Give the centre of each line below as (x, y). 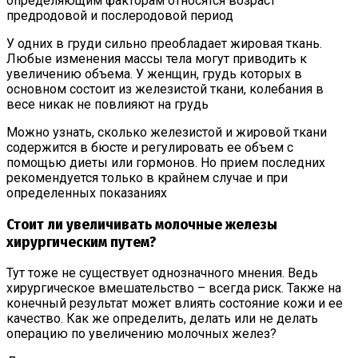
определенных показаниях (87, 193)
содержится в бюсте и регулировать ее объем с (150, 147)
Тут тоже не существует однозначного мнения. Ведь (162, 273)
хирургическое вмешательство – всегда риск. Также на (174, 288)
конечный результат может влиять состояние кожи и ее (175, 304)
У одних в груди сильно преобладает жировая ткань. (164, 43)
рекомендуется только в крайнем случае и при (147, 177)
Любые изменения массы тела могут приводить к (157, 58)
